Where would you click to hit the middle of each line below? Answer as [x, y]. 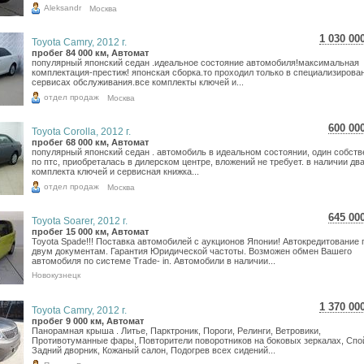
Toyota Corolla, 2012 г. [81, 132]
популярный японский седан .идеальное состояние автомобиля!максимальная [195, 63]
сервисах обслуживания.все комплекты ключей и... [138, 82]
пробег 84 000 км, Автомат [90, 53]
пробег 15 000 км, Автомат [90, 232]
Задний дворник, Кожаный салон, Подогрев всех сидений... [154, 350]
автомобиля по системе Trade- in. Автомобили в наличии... [154, 261]
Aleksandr [63, 7]
